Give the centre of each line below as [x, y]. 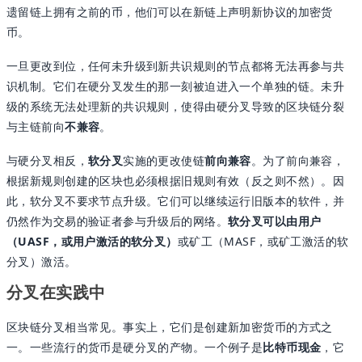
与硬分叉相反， [47, 160]
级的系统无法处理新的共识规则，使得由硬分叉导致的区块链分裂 [176, 106]
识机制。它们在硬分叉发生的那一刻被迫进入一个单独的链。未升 [176, 86]
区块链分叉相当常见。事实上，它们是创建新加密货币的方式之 [170, 327]
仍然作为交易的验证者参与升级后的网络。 [117, 221]
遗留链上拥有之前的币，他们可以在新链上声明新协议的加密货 [170, 11]
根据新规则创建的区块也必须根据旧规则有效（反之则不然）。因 [176, 180]
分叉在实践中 [56, 293]
